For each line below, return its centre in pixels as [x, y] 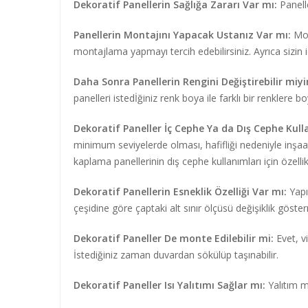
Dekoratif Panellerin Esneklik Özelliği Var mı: [180, 191]
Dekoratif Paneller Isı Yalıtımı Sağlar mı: [169, 285]
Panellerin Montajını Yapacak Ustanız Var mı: [182, 35]
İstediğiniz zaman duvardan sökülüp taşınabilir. [176, 255]
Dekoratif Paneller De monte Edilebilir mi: [174, 238]
